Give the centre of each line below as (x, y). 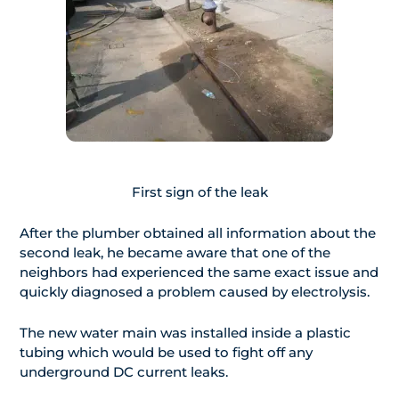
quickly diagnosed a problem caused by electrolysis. (195, 292)
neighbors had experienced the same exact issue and (199, 273)
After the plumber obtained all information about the (198, 233)
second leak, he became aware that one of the (175, 253)
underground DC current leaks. (124, 372)
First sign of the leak (199, 192)
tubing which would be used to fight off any (166, 353)
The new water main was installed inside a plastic (185, 333)
